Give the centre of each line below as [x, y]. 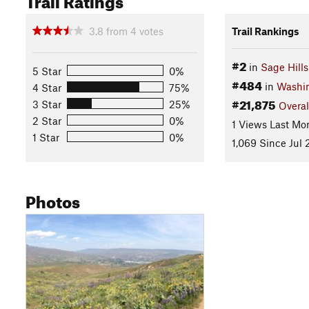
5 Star [47, 71]
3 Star [47, 104]
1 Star [46, 137]
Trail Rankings [265, 31]
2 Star [47, 120]
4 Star [47, 87]
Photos [53, 199]
